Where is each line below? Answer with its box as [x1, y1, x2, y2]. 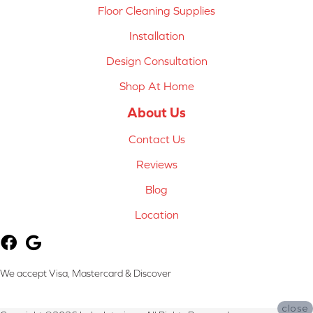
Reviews [136, 157, 177, 170]
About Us [127, 103, 186, 120]
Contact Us [128, 132, 185, 145]
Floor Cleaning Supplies [98, 3, 215, 17]
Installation [129, 29, 184, 42]
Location [134, 208, 179, 221]
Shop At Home [119, 79, 194, 92]
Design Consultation [105, 54, 208, 67]
